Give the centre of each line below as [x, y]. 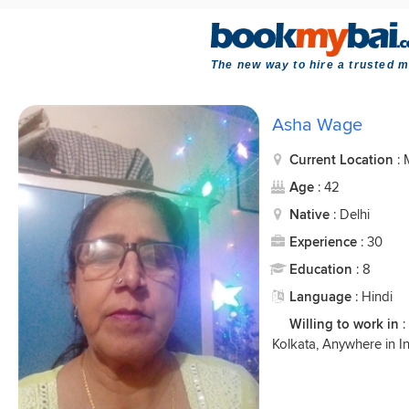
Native [311, 214]
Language [322, 296]
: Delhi [351, 214]
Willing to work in [344, 324]
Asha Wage [317, 125]
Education [323, 269]
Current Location [343, 159]
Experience [325, 241]
